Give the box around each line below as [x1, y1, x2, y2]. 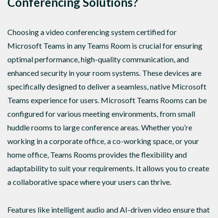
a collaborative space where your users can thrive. [7, 177, 171, 186]
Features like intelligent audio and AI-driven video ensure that [7, 205, 210, 215]
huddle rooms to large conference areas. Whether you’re [7, 122, 192, 132]
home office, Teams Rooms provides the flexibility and [7, 149, 187, 159]
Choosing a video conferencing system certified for [7, 27, 177, 36]
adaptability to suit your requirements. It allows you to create [7, 163, 209, 173]
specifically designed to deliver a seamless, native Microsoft [7, 81, 206, 91]
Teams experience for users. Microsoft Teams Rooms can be [7, 95, 207, 105]
